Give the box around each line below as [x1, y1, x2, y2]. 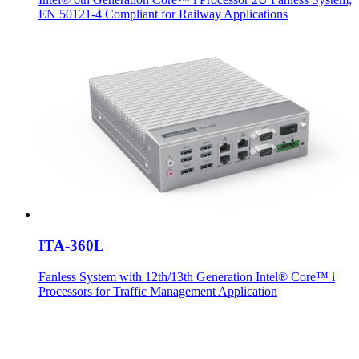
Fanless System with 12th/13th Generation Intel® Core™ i [38, 269, 335, 284]
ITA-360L [38, 237, 104, 255]
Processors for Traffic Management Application [38, 284, 277, 298]
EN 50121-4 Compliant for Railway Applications [38, 7, 288, 22]
